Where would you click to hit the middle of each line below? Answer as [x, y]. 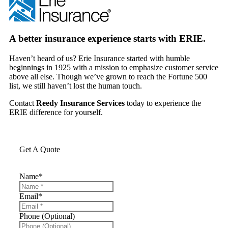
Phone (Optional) [47, 216]
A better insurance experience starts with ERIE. [107, 39]
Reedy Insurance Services [80, 103]
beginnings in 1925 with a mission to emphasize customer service [114, 67]
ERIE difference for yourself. [56, 112]
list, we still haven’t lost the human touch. [76, 86]
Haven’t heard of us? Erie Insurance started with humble [99, 58]
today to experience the [163, 103]
